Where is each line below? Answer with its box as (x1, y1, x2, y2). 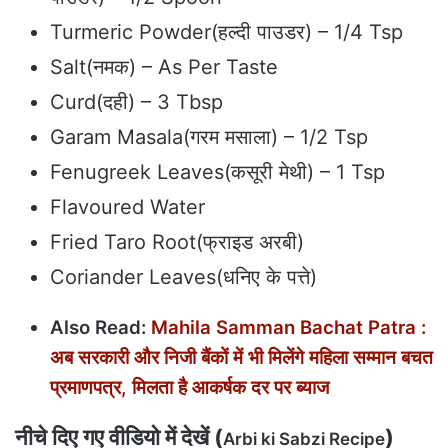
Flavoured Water (50, 195, 205, 219)
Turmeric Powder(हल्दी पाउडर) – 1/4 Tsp (50, 20, 403, 44)
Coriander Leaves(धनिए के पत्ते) (50, 265, 317, 289)
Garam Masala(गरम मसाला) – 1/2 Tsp (50, 125, 368, 149)
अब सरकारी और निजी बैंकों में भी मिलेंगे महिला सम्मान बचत (50, 346, 433, 369)
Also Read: (50, 316, 151, 339)
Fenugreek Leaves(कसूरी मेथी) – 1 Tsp (50, 160, 385, 184)
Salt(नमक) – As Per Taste (50, 55, 278, 79)
